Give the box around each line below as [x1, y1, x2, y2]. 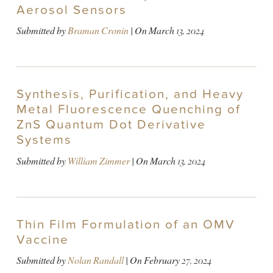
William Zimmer [67, 154, 130, 168]
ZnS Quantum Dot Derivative [16, 117, 206, 133]
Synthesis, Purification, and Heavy [16, 87, 244, 102]
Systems [16, 132, 72, 148]
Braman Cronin [67, 24, 129, 38]
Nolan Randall [67, 253, 124, 267]
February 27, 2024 [143, 253, 211, 267]
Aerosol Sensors [16, 2, 127, 18]
